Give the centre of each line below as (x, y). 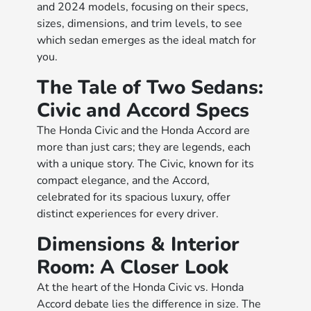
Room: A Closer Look (133, 267)
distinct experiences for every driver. (128, 214)
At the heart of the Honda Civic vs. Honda (141, 287)
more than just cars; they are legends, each (144, 147)
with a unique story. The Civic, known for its (146, 164)
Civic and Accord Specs (143, 110)
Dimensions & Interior (138, 244)
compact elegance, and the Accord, (124, 180)
